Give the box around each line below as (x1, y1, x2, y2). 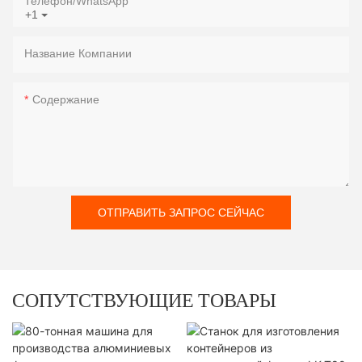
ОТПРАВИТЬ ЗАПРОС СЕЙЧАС (98, 205, 264, 219)
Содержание (32, 92, 99, 106)
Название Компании (24, 46, 132, 60)
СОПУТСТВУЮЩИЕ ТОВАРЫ (12, 288, 276, 312)
